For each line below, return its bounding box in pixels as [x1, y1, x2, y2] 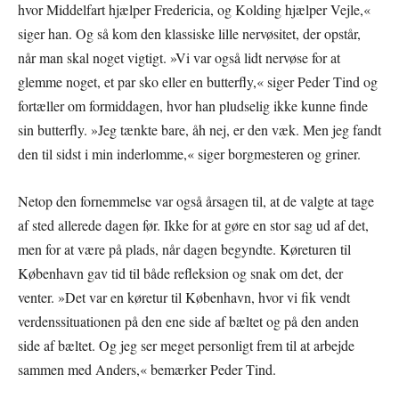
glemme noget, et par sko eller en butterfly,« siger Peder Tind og [18, 72, 378, 92]
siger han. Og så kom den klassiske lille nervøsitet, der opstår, [18, 24, 361, 44]
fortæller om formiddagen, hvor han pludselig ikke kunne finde [18, 96, 368, 116]
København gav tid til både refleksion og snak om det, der [18, 264, 343, 283]
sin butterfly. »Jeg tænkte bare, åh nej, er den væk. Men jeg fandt [18, 120, 381, 140]
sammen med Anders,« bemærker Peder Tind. [18, 360, 276, 379]
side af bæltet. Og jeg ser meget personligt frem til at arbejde [18, 336, 354, 355]
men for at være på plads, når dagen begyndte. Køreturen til [18, 240, 351, 259]
